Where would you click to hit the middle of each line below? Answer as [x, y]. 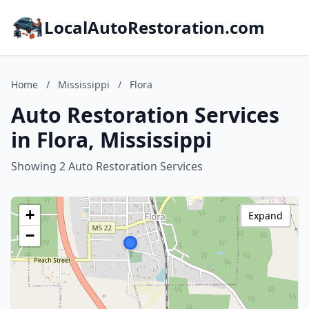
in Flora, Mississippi [111, 140]
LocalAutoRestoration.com [154, 27]
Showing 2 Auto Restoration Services [107, 166]
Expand [266, 216]
